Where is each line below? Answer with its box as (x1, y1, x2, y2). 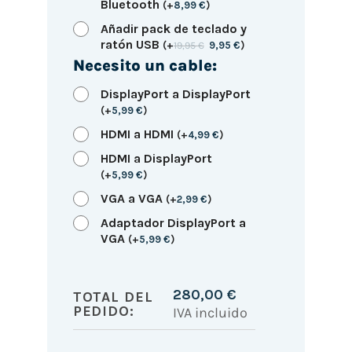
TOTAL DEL (72, 288, 153, 306)
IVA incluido (172, 304, 247, 322)
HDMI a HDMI (100, 126, 177, 142)
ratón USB (100, 37, 163, 53)
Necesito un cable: (72, 57, 217, 75)
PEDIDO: (72, 302, 134, 321)
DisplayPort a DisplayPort (100, 86, 251, 102)
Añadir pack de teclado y (100, 21, 247, 37)
